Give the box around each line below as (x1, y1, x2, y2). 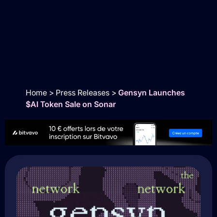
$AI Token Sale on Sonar (25, 99, 116, 109)
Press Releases (55, 88, 109, 97)
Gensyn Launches (118, 88, 185, 97)
